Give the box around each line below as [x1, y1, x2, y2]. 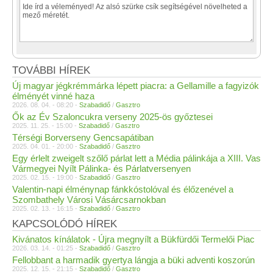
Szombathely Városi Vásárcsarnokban [12, 194, 166, 205]
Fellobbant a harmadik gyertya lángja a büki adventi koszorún [12, 254, 255, 265]
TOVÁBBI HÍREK [12, 64, 90, 76]
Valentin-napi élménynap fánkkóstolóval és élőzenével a [12, 183, 233, 194]
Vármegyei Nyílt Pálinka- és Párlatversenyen [12, 163, 191, 174]
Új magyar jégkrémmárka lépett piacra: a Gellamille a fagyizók [12, 80, 259, 91]
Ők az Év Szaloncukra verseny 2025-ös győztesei [12, 111, 213, 122]
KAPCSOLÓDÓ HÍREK [12, 218, 117, 230]
